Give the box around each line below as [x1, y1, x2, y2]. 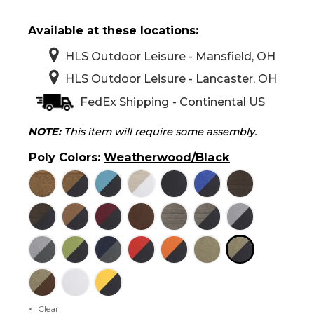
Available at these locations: [28, 23, 198, 37]
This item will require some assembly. [61, 125, 257, 138]
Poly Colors [29, 150, 97, 165]
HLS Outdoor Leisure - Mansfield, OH [65, 48, 275, 63]
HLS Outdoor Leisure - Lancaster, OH [65, 71, 277, 86]
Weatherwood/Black [104, 150, 230, 165]
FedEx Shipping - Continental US [79, 94, 265, 109]
